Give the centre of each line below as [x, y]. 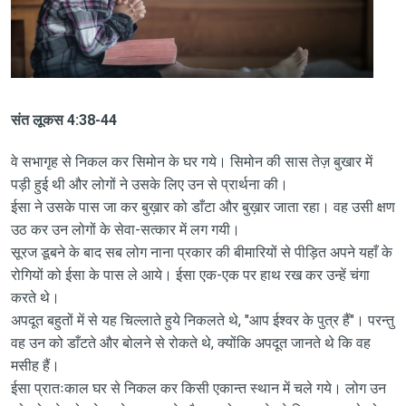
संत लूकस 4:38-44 [63, 120]
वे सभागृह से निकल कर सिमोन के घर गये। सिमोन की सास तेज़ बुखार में [191, 161]
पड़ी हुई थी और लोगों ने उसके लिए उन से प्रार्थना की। [149, 184]
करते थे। [35, 297]
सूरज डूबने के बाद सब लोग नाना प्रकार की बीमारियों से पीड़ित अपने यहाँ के [201, 252]
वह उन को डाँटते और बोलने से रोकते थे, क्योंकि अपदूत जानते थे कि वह [190, 343]
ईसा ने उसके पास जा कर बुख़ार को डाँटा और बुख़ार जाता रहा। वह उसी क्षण [203, 207]
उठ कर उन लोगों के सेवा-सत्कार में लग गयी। [125, 229]
